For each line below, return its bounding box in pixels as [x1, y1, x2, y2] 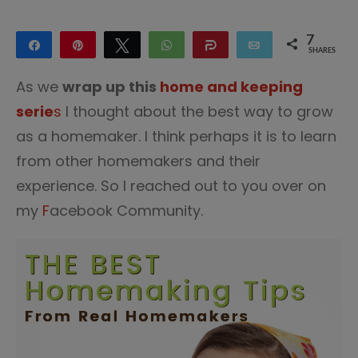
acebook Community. [50, 201, 207, 221]
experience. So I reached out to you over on [16, 176, 326, 196]
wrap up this [62, 77, 160, 97]
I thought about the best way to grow [62, 101, 333, 121]
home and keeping [160, 77, 303, 97]
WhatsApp [183, 39, 237, 50]
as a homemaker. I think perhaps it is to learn [16, 126, 336, 146]
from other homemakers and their [16, 151, 261, 171]
